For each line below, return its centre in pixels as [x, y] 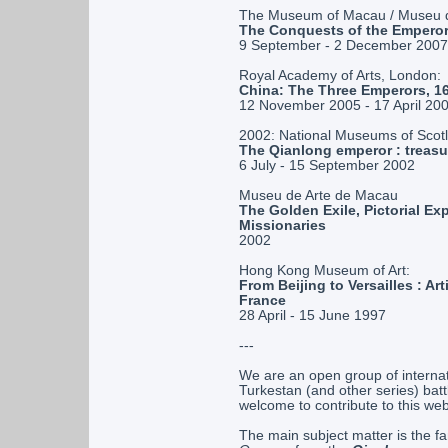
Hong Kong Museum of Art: [324, 270]
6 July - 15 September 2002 [326, 165]
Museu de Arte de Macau [318, 195]
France [262, 300]
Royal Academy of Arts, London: [339, 75]
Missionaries [282, 225]
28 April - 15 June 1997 [312, 315]
